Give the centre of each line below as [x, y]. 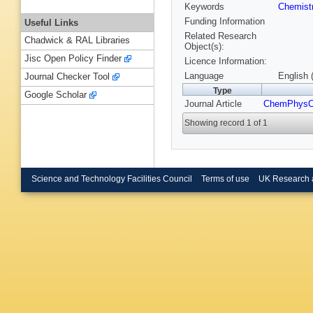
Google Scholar [56, 95]
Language [204, 76]
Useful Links [51, 22]
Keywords [204, 7]
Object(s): [204, 47]
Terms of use [225, 179]
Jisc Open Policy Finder [73, 59]
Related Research [220, 36]
